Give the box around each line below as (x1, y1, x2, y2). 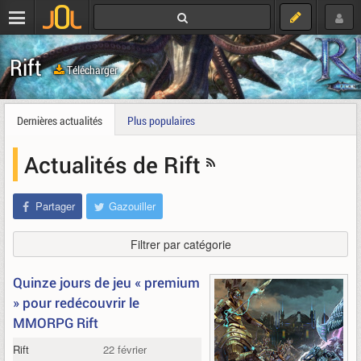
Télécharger (64, 61, 118, 77)
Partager (35, 198, 75, 214)
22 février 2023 (103, 342, 173, 357)
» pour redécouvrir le (13, 293, 139, 312)
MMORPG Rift (13, 313, 98, 332)
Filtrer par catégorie (130, 236, 231, 252)
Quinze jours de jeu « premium (13, 273, 200, 292)
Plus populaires (127, 113, 195, 128)
